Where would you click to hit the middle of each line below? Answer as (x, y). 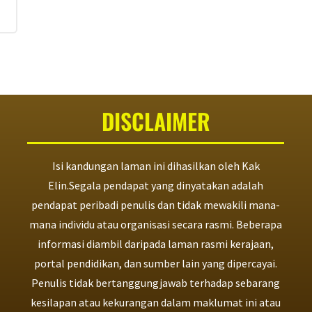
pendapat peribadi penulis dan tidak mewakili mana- (156, 205)
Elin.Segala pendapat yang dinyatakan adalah (156, 186)
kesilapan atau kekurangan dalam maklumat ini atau (156, 303)
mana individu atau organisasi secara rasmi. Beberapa (156, 225)
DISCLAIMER (156, 120)
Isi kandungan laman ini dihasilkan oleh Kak (156, 166)
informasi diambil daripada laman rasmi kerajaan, (156, 244)
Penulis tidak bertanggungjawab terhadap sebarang (156, 283)
